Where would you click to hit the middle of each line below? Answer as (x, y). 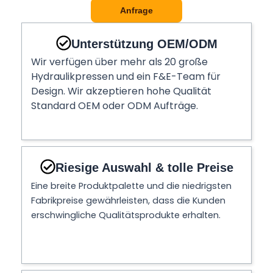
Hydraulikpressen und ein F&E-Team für (126, 76)
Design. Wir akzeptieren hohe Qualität (121, 91)
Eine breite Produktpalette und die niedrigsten (131, 186)
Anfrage (136, 10)
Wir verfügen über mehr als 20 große (119, 62)
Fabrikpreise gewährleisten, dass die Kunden (128, 200)
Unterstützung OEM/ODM (144, 44)
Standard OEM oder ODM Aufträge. (115, 106)
